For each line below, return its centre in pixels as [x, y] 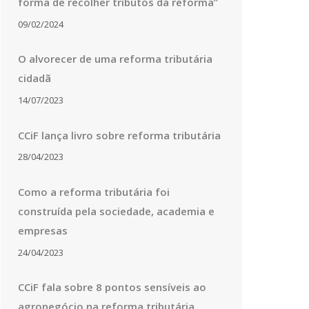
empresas [43, 230]
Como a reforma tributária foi [94, 191]
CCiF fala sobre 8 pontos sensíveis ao [112, 287]
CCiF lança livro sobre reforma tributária [119, 135]
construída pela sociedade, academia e [116, 211]
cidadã [34, 78]
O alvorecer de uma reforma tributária [115, 59]
